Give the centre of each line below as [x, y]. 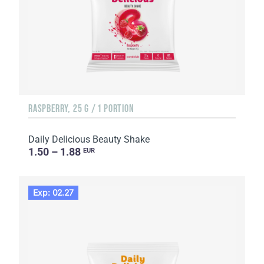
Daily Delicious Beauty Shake [89, 139]
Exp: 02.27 [54, 192]
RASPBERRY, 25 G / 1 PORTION [81, 108]
